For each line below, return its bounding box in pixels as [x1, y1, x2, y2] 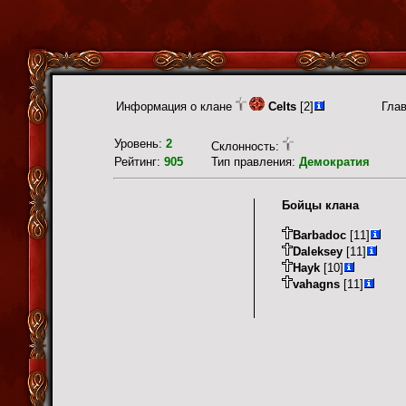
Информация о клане [116, 100, 236, 113]
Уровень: [114, 137, 166, 150]
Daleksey [293, 245, 343, 259]
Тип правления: [211, 155, 299, 169]
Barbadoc [293, 228, 346, 243]
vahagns [293, 277, 340, 292]
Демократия [299, 155, 370, 169]
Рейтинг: [114, 155, 164, 169]
